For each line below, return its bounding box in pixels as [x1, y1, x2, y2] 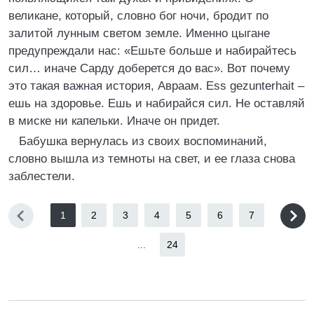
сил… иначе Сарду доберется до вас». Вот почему [8, 62, 290, 75]
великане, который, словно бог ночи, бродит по [8, 9, 268, 22]
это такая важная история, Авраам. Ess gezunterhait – [8, 79, 304, 93]
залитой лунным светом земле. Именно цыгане [8, 27, 270, 40]
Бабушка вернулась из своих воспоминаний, [19, 135, 267, 148]
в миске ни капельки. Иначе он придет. [8, 114, 220, 128]
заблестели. [8, 170, 75, 183]
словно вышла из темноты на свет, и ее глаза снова [8, 152, 295, 165]
